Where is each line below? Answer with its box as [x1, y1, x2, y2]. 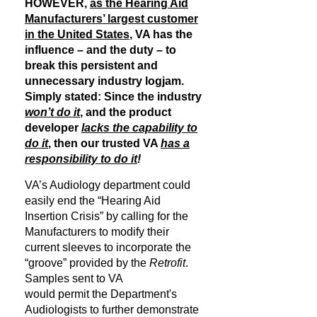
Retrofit [149, 257, 185, 269]
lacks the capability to [81, 122, 197, 134]
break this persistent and [25, 59, 158, 71]
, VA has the [129, 28, 192, 40]
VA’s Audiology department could [25, 179, 190, 191]
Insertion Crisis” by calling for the [25, 210, 188, 222]
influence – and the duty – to [25, 44, 176, 56]
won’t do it [25, 106, 80, 118]
